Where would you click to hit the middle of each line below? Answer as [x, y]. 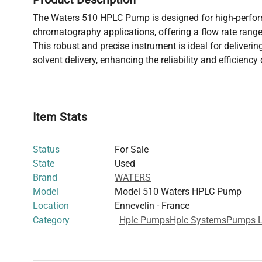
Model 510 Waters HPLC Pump [178, 192]
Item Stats [60, 117]
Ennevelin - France [152, 206]
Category [51, 220]
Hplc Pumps [144, 220]
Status [46, 150]
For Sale [132, 150]
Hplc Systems [198, 220]
